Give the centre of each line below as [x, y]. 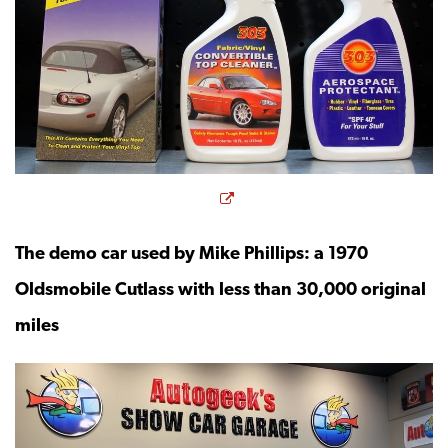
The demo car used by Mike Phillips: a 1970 [191, 252]
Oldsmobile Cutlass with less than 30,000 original [220, 288]
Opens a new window [322, 195]
